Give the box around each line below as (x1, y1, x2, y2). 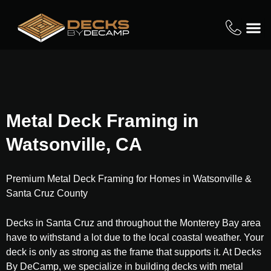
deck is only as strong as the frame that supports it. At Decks (6, 247, 261, 257)
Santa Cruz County (6, 188, 88, 198)
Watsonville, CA (6, 134, 142, 154)
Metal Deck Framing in (6, 111, 198, 131)
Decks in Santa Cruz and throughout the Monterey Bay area (6, 218, 261, 228)
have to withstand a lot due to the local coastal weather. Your (6, 232, 264, 243)
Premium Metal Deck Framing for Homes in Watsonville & (6, 174, 252, 184)
